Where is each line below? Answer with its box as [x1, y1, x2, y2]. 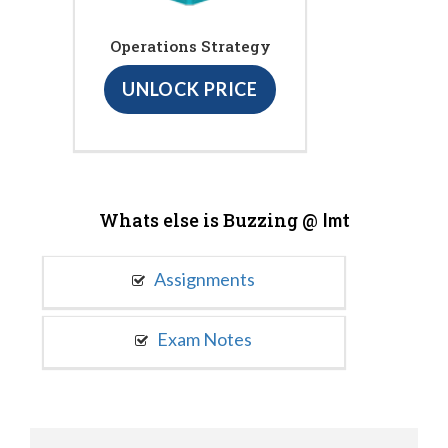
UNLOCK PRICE [121, 78, 259, 101]
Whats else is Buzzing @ [98, 207, 322, 232]
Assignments [151, 267, 256, 290]
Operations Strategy [109, 36, 271, 57]
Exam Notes [154, 327, 253, 350]
